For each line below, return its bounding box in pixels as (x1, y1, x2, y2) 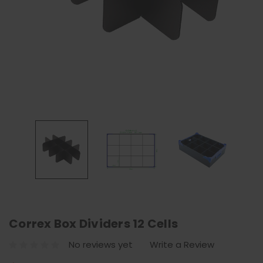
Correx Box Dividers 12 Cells (9, 215, 178, 232)
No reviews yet (69, 238, 133, 251)
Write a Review (150, 238, 214, 251)
